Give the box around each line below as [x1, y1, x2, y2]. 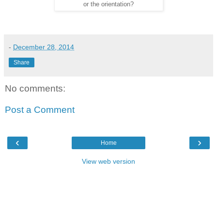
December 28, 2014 [13, 43, 74, 51]
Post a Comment [5, 104, 75, 115]
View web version [82, 157, 135, 165]
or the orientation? [83, 1, 134, 8]
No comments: [5, 83, 65, 93]
